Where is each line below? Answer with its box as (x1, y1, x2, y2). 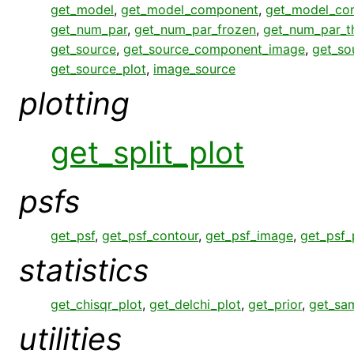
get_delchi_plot (149, 296, 241, 312)
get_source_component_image (123, 40, 305, 57)
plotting (19, 84, 130, 122)
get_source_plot (51, 60, 146, 77)
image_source (153, 60, 235, 77)
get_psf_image (205, 227, 293, 243)
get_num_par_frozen (134, 21, 256, 37)
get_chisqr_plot (51, 296, 142, 312)
